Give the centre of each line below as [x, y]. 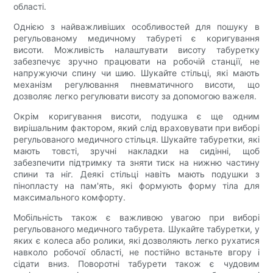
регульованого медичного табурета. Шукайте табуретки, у [136, 229]
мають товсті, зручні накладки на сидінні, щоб [136, 151]
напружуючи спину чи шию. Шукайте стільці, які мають [136, 73]
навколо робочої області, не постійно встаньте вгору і [136, 252]
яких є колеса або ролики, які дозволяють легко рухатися [136, 241]
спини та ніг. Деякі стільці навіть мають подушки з [136, 174]
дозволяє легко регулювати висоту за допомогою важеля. [135, 96]
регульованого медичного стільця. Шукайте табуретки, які [136, 140]
